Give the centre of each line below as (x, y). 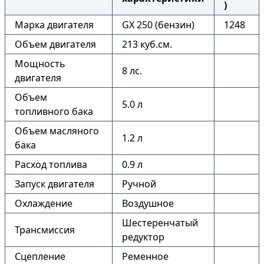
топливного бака (54, 111)
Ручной (139, 184)
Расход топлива (51, 164)
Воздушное (148, 203)
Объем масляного (57, 131)
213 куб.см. (147, 44)
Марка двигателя (54, 25)
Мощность (40, 64)
